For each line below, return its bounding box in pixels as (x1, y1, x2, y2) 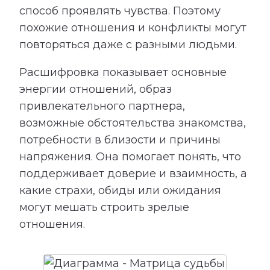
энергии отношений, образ (19, 83, 172, 96)
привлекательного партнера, (19, 99, 185, 113)
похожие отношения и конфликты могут (19, 21, 246, 35)
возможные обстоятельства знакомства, (19, 116, 246, 130)
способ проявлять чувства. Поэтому (19, 4, 221, 18)
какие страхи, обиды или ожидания (19, 184, 221, 198)
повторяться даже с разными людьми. (19, 38, 237, 52)
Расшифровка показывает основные (19, 66, 227, 80)
